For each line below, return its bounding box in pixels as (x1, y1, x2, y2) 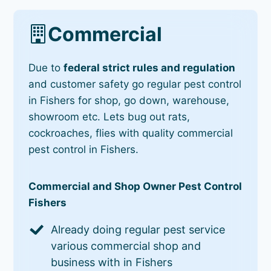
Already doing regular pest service (51, 223, 226, 236)
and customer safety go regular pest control (28, 77, 242, 90)
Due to (28, 61, 64, 74)
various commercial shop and (51, 239, 201, 252)
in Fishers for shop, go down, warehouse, (28, 94, 230, 106)
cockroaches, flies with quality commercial (28, 126, 233, 139)
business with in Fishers (51, 255, 173, 269)
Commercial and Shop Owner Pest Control (28, 180, 243, 192)
